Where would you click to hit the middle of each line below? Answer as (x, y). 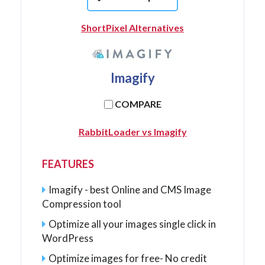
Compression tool (82, 204)
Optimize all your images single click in (132, 224)
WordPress (68, 238)
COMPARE (138, 104)
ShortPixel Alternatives (132, 28)
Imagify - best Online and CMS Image (130, 190)
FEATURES (68, 164)
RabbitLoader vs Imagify (132, 132)
